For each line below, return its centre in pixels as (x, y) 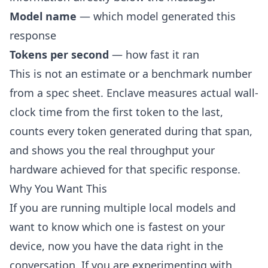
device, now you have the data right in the (116, 246)
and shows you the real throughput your (112, 150)
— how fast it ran (154, 54)
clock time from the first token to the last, (116, 112)
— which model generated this (156, 16)
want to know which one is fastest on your (117, 227)
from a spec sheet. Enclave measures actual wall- (134, 93)
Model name (43, 16)
